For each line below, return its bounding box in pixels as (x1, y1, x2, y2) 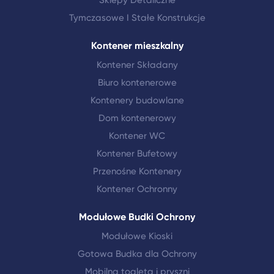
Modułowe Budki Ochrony (79, 211, 195, 223)
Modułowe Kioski (102, 231, 172, 242)
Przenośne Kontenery (92, 166, 182, 177)
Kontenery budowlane (90, 95, 184, 106)
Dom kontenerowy (98, 113, 176, 124)
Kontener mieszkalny (91, 40, 183, 51)
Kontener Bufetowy (97, 148, 177, 159)
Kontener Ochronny (97, 183, 177, 194)
